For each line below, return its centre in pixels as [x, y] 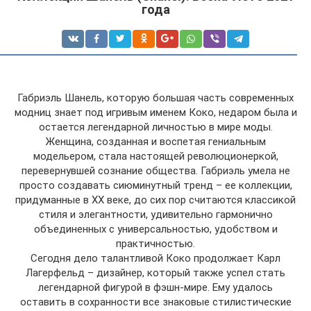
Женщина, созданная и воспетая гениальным [155, 142]
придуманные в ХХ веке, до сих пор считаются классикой [155, 200]
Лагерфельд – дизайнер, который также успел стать [155, 273]
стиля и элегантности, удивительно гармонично [155, 215]
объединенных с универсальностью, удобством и [155, 229]
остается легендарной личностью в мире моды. [155, 127]
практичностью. [155, 244]
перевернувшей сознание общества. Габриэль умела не [155, 171]
